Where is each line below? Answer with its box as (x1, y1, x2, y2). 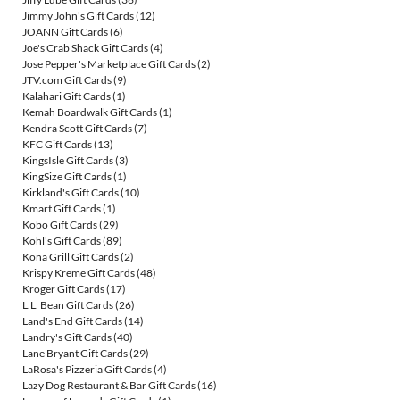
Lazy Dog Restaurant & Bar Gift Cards (22, 379, 196, 393)
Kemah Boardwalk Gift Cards (22, 105, 157, 120)
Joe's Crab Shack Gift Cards (22, 41, 148, 55)
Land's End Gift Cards (22, 314, 122, 329)
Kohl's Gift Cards (22, 234, 101, 248)
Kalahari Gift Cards (22, 89, 111, 104)
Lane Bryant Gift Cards (22, 346, 128, 361)
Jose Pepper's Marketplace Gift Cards (22, 57, 196, 71)
